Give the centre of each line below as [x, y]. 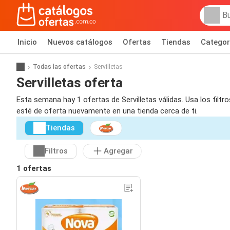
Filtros [56, 151]
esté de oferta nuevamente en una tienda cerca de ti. [107, 111]
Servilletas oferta [70, 82]
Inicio [27, 42]
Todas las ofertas [59, 66]
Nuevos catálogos [80, 42]
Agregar [118, 151]
